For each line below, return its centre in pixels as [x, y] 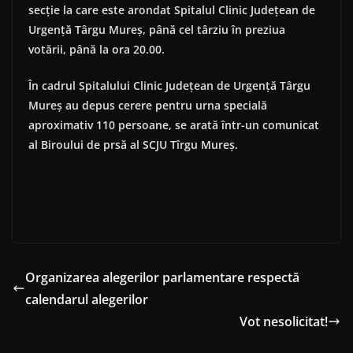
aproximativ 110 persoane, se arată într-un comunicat [174, 125]
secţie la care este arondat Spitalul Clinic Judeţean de [172, 10]
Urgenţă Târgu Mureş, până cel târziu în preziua [157, 30]
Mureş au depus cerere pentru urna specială [148, 106]
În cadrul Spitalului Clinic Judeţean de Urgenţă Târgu [169, 86]
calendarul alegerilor [87, 300]
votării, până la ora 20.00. [97, 50]
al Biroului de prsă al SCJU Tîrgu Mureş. [133, 145]
